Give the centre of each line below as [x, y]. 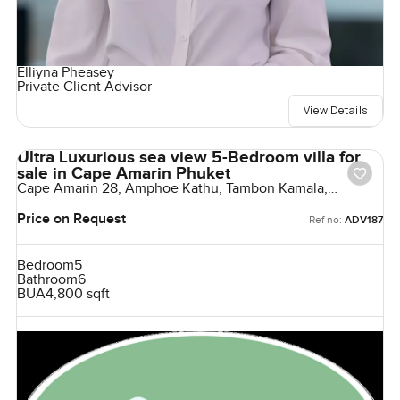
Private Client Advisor [84, 87]
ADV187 [364, 220]
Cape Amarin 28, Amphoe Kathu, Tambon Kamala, [172, 188]
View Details [336, 110]
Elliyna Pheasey [65, 72]
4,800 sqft [77, 294]
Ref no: [326, 219]
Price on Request [71, 220]
